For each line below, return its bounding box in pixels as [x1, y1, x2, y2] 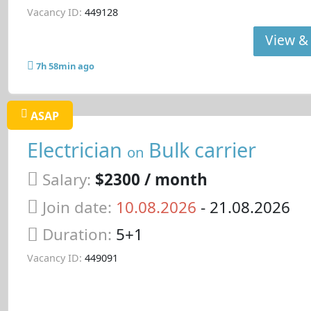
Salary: [42, 169, 91, 191]
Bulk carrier [143, 136, 256, 164]
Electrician [26, 136, 127, 164]
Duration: [42, 224, 116, 246]
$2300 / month [94, 169, 208, 191]
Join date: [42, 196, 112, 218]
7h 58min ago [35, 60, 94, 73]
